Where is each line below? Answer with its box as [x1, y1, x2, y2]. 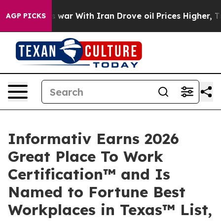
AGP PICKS [6, 11, 46, 20]
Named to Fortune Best [8, 183, 185, 201]
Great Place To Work [8, 147, 163, 166]
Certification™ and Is [8, 165, 170, 184]
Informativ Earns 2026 [8, 129, 179, 148]
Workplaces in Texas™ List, [8, 200, 212, 219]
